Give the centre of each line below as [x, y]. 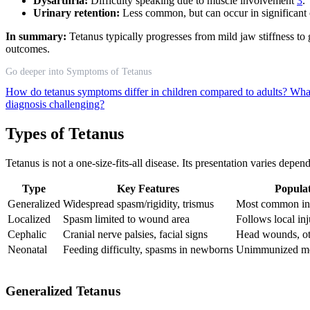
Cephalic [27, 234]
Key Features [148, 188]
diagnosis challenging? [55, 104]
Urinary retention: [76, 13]
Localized [29, 219]
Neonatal [27, 249]
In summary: [36, 36]
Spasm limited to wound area [126, 219]
